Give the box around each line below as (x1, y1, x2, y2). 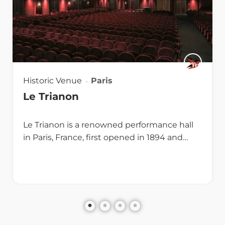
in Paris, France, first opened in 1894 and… (23, 133, 188, 143)
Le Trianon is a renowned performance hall (23, 120, 193, 130)
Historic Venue (23, 76, 82, 86)
